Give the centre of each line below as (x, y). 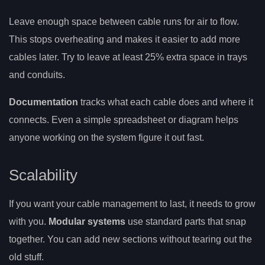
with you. (29, 221)
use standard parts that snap (186, 221)
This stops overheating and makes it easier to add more (125, 39)
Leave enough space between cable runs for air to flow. (124, 21)
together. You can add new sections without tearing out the (130, 239)
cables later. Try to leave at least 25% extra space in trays (128, 57)
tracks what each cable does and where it (166, 102)
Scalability (43, 175)
